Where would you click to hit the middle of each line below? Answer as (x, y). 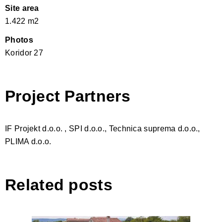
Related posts (59, 185)
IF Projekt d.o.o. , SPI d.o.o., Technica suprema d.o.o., (103, 128)
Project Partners (68, 96)
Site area (22, 8)
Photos (19, 40)
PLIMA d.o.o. (28, 141)
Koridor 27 (24, 53)
